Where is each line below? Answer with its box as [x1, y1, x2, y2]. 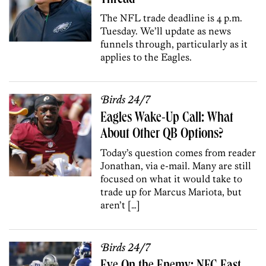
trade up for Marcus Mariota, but [100, 185, 242, 198]
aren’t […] [100, 198, 141, 211]
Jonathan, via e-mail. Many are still [100, 159, 252, 172]
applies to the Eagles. [100, 50, 192, 63]
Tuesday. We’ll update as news [100, 24, 232, 37]
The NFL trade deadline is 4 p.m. [100, 11, 243, 24]
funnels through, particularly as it [100, 37, 248, 50]
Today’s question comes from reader [100, 146, 256, 159]
